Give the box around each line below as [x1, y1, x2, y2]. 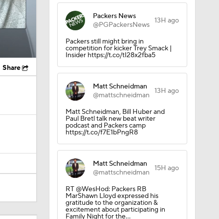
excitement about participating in [65, 205, 165, 214]
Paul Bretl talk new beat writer [65, 114, 155, 123]
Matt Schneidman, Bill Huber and [65, 108, 165, 116]
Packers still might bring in [65, 37, 144, 46]
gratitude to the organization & [65, 198, 158, 207]
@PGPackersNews [92, 21, 150, 29]
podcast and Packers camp [65, 121, 146, 130]
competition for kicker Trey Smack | [65, 44, 172, 53]
